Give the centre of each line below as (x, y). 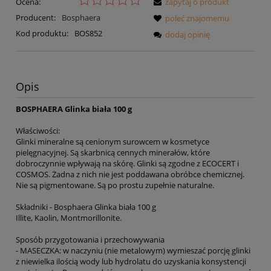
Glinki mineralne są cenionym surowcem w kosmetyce (113, 142)
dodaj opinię (188, 34)
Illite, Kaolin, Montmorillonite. (69, 218)
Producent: (37, 17)
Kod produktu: (42, 33)
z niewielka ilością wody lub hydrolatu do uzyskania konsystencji (131, 262)
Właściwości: (38, 131)
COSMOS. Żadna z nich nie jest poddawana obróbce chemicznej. (130, 175)
